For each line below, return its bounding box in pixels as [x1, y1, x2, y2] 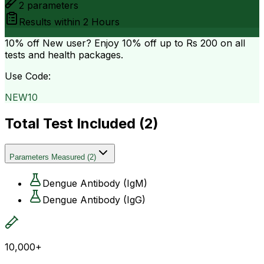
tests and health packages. [5, 48, 123, 61]
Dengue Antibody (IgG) [42, 193, 146, 206]
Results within [19, 15, 83, 28]
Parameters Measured [9, 152, 85, 161]
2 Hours [83, 15, 120, 28]
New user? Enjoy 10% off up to [39, 37, 186, 49]
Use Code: [5, 70, 51, 82]
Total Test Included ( [5, 114, 144, 132]
